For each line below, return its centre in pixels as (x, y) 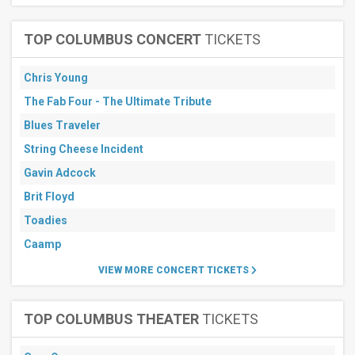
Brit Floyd (49, 197)
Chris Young (56, 78)
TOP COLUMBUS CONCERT (113, 39)
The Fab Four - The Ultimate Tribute (118, 101)
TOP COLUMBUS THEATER (111, 319)
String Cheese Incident (84, 149)
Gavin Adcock (60, 173)
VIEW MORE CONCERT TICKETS (174, 270)
